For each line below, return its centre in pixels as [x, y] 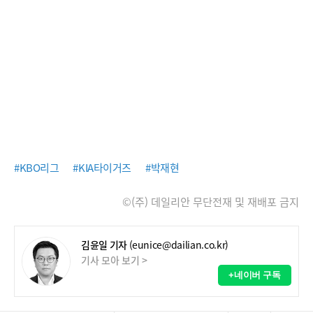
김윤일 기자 [104, 245]
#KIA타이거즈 [102, 168]
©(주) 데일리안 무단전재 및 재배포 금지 [211, 202]
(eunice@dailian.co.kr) [179, 245]
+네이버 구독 [255, 275]
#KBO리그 [37, 168]
